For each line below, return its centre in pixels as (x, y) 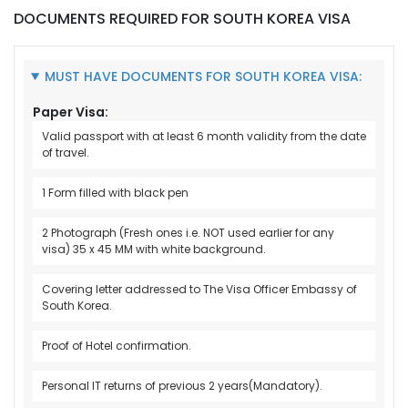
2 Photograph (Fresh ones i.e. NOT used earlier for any (188, 232)
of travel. (66, 152)
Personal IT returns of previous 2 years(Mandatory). (182, 385)
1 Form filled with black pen (115, 192)
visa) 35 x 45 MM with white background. (154, 249)
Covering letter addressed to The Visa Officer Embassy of (199, 289)
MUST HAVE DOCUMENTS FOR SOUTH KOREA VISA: (203, 76)
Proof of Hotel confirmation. (117, 345)
